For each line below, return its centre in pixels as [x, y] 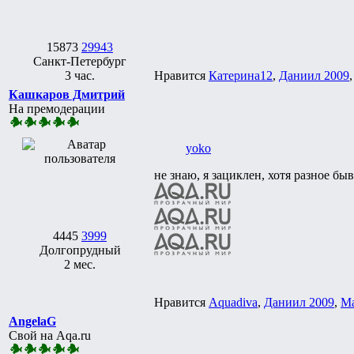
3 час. [80, 75]
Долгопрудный [80, 250]
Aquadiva [233, 302]
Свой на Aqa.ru [50, 335]
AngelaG [32, 321]
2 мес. [80, 264]
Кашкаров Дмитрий [67, 94]
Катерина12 [241, 75]
